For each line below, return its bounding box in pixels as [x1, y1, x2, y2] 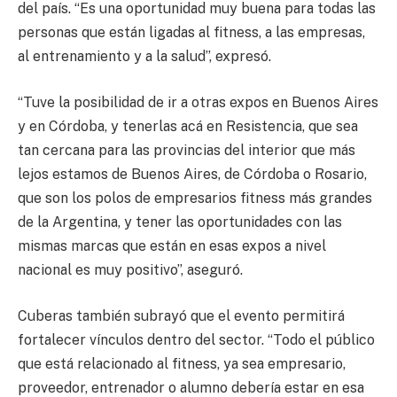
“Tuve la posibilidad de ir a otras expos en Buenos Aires [18, 93, 378, 111]
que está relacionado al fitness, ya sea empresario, [18, 354, 346, 372]
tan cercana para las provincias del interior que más [18, 141, 355, 159]
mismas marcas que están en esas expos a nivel [18, 237, 326, 254]
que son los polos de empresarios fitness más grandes [18, 189, 372, 206]
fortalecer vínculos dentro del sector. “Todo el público [18, 331, 375, 348]
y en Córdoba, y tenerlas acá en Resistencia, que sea [18, 117, 358, 135]
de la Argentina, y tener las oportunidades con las [18, 213, 342, 230]
